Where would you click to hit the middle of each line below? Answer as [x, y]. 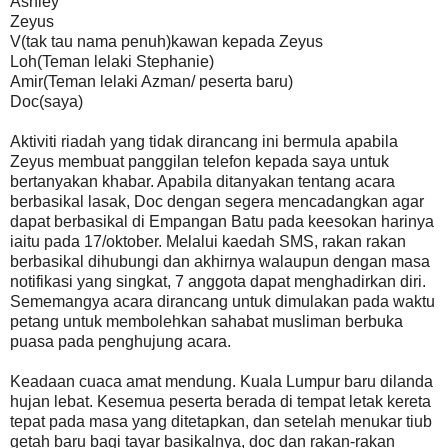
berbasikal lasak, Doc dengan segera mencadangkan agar [217, 202]
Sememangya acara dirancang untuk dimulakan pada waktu [222, 302]
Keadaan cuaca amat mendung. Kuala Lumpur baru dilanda [221, 382]
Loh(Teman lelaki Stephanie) [112, 62]
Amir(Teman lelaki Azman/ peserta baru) [151, 82]
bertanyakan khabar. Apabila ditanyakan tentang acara [202, 182]
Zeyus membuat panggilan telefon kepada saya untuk [199, 162]
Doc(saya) [46, 102]
